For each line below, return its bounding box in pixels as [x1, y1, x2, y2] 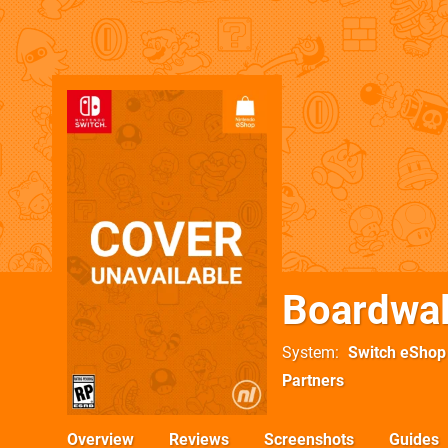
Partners [282, 371, 344, 390]
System [282, 343, 335, 362]
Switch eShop [348, 343, 446, 362]
